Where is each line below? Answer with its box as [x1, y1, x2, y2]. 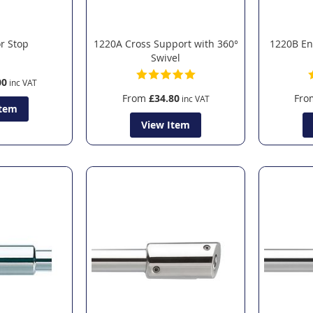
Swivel [151, 50, 181, 64]
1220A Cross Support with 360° [93, 36, 238, 50]
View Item [141, 117, 191, 131]
